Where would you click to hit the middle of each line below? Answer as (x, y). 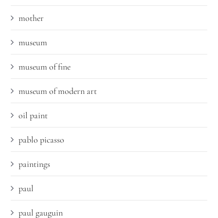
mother (31, 18)
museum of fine (45, 67)
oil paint (33, 116)
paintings (35, 164)
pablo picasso (42, 140)
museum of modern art (58, 91)
